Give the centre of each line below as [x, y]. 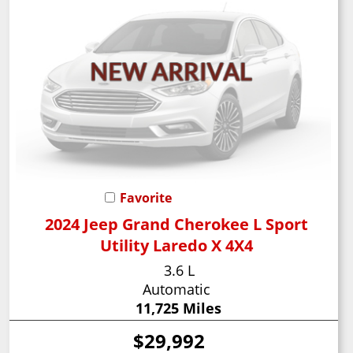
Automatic [176, 289]
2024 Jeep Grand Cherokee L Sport [177, 224]
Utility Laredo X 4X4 [177, 245]
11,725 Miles [178, 308]
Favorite [146, 197]
